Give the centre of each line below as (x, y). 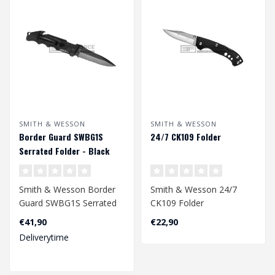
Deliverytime (44, 238)
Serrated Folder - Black (64, 151)
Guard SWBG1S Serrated (68, 203)
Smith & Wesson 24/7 (194, 190)
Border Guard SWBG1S (61, 137)
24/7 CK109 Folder (186, 137)
